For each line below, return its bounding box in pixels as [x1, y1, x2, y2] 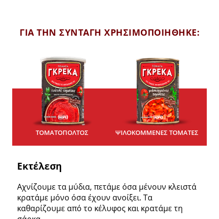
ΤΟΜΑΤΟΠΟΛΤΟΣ [36, 128, 88, 137]
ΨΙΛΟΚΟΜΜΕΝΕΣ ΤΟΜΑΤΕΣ [115, 128, 198, 137]
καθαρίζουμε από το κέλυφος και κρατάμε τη [17, 202, 183, 214]
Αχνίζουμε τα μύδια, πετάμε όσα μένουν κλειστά [17, 181, 197, 192]
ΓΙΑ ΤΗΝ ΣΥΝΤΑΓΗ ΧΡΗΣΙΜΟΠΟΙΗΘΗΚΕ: [20, 26, 199, 39]
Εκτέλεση [17, 160, 62, 173]
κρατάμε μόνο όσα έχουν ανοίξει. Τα [17, 192, 153, 203]
